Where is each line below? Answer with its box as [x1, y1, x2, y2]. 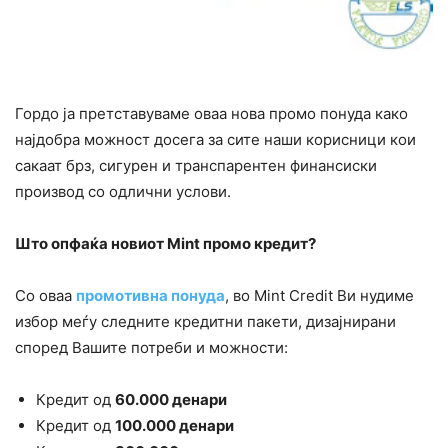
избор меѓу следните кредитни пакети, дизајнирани [15, 312, 396, 332]
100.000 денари [115, 416, 234, 436]
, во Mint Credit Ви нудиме [225, 286, 414, 306]
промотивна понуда [76, 286, 225, 306]
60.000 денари [115, 390, 227, 410]
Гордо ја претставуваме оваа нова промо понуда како [15, 104, 408, 124]
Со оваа [15, 286, 76, 306]
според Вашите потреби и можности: [15, 338, 288, 358]
